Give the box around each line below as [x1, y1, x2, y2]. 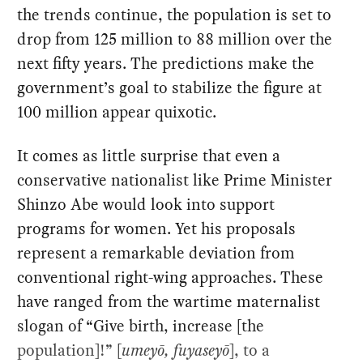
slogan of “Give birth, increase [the [17, 314, 265, 338]
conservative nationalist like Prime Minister [17, 169, 333, 192]
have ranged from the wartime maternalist [17, 290, 321, 314]
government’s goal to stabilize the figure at [17, 76, 322, 100]
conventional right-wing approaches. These [17, 266, 324, 289]
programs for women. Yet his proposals [17, 217, 297, 241]
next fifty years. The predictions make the [17, 52, 315, 75]
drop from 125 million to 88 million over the [17, 28, 333, 51]
